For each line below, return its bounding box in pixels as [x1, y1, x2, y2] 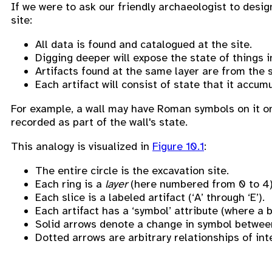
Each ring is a [35, 177, 105, 191]
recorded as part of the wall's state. [11, 115, 188, 129]
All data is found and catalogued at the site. [35, 37, 252, 51]
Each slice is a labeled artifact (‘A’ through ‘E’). [35, 190, 265, 204]
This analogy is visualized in [11, 139, 152, 153]
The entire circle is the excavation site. [35, 163, 229, 177]
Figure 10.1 [152, 139, 204, 153]
